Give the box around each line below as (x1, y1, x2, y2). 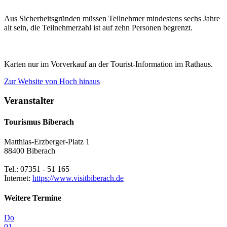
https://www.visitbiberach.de (32, 173, 124, 182)
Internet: (4, 173, 32, 182)
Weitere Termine (4, 194, 61, 203)
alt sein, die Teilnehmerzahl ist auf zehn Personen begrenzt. (4, 23, 193, 32)
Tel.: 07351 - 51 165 (4, 164, 69, 173)
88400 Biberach (4, 146, 55, 155)
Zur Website (4, 77, 43, 86)
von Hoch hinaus (43, 77, 100, 86)
